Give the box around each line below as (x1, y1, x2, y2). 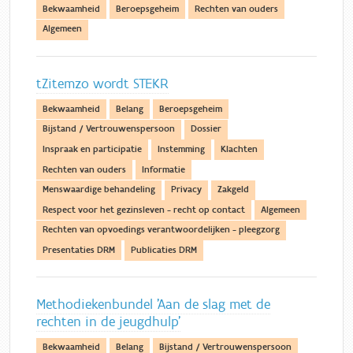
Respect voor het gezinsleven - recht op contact (43, 203, 245, 216)
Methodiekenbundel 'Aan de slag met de (36, 295, 270, 314)
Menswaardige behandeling (43, 184, 155, 196)
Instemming (158, 143, 205, 155)
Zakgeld (217, 184, 249, 196)
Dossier (191, 123, 221, 136)
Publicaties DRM (131, 243, 197, 256)
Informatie (142, 163, 185, 176)
